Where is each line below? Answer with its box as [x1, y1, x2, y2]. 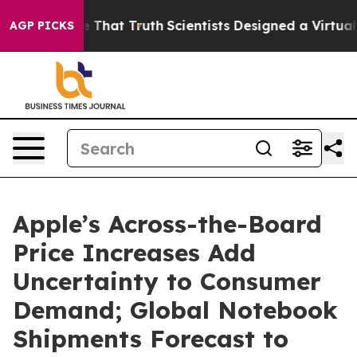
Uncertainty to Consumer [13, 266, 321, 296]
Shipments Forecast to [13, 324, 288, 354]
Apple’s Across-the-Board [13, 209, 322, 239]
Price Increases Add [13, 237, 256, 268]
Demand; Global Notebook [13, 295, 338, 325]
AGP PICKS [10, 18, 74, 33]
